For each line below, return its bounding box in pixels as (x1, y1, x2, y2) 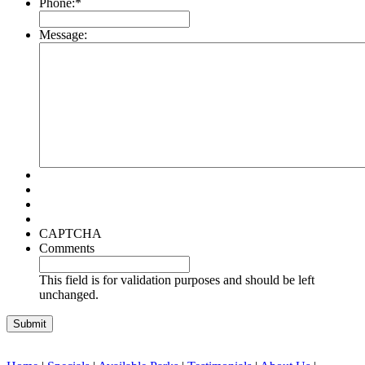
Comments (39, 240, 95, 255)
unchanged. (39, 287, 99, 301)
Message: (39, 27, 87, 42)
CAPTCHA (39, 226, 102, 240)
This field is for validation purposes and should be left (39, 272, 314, 287)
